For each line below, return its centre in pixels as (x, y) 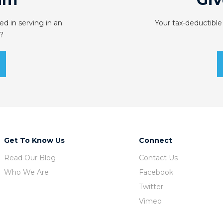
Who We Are (26, 172)
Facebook (156, 172)
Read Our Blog (30, 158)
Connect (156, 141)
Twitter (151, 187)
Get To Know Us (34, 141)
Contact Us (159, 158)
